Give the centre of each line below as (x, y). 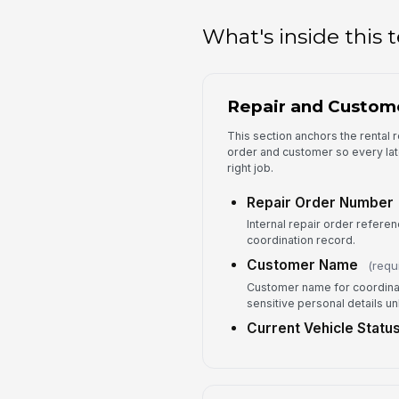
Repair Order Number (320, 202)
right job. (250, 168)
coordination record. (301, 240)
